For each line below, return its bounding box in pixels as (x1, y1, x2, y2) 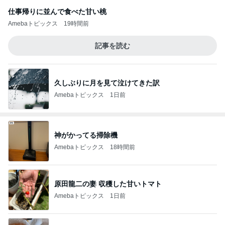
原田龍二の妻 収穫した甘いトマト (54, 179, 162, 188)
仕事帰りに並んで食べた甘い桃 (8, 8, 106, 16)
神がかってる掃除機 (54, 131, 118, 139)
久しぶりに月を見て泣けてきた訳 (54, 78, 160, 87)
